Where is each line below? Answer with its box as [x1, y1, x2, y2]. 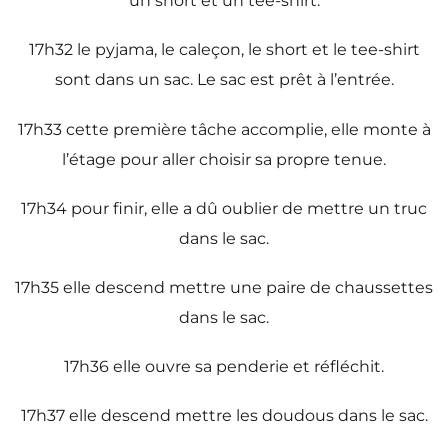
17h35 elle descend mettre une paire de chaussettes [15, 277, 433, 297]
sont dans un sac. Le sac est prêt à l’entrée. [54, 70, 394, 90]
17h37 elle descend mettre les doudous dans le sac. [20, 406, 428, 426]
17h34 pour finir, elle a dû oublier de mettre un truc [21, 198, 427, 218]
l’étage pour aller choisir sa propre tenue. [62, 149, 386, 169]
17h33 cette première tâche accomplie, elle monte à [17, 119, 431, 139]
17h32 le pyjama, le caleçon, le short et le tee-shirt [28, 40, 420, 60]
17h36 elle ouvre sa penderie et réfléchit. [64, 357, 384, 377]
